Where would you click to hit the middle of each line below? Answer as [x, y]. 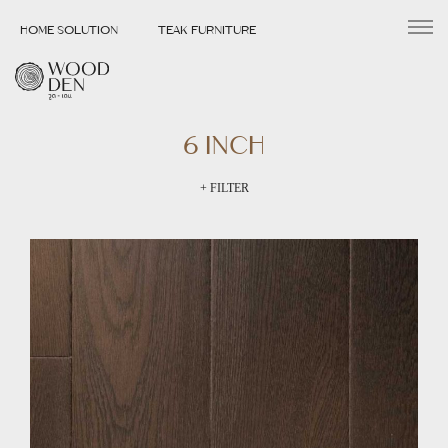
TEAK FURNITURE [207, 29]
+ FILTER [224, 188]
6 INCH [224, 145]
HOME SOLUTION [69, 29]
